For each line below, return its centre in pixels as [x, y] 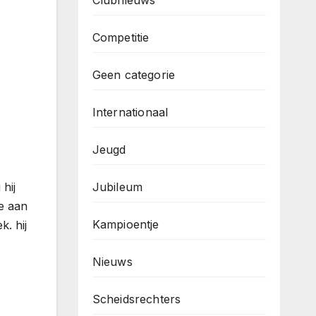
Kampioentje [126, 224]
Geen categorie [134, 75]
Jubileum [117, 187]
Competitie [121, 37]
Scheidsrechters [136, 299]
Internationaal [130, 112]
